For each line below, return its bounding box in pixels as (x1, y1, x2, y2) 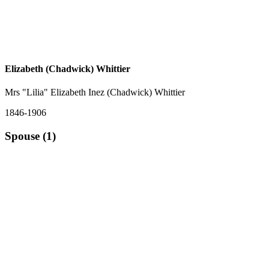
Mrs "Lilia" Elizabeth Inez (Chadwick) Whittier (5, 87, 185, 98)
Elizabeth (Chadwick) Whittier (5, 64, 130, 74)
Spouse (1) (5, 130, 56, 143)
